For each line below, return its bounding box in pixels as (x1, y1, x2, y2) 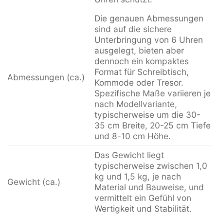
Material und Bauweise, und (94, 182, 204, 192)
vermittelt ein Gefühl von (94, 192, 191, 203)
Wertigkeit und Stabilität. (94, 203, 192, 214)
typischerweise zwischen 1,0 (94, 160, 207, 171)
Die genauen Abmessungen (94, 13, 203, 23)
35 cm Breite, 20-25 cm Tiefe (94, 120, 211, 130)
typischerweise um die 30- (94, 109, 200, 120)
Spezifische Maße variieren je (94, 88, 211, 98)
